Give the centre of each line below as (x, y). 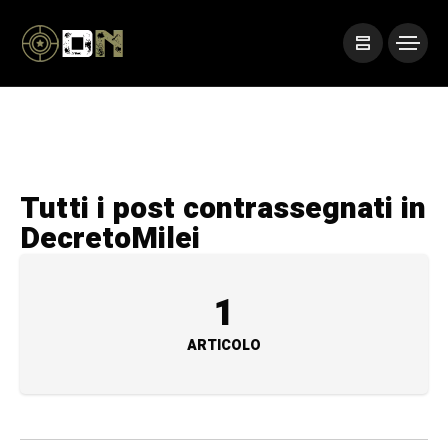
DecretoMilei (110, 239)
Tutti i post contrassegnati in (223, 209)
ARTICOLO (224, 345)
